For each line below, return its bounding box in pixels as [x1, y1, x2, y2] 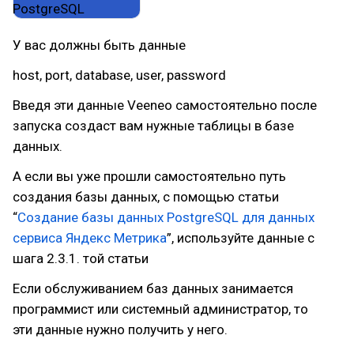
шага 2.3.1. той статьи [13, 250, 149, 266]
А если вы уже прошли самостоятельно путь [13, 168, 286, 184]
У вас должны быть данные [13, 37, 186, 53]
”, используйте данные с [167, 230, 314, 246]
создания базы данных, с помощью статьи [13, 189, 279, 205]
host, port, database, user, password [13, 67, 226, 83]
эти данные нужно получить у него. [13, 322, 228, 337]
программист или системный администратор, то [13, 301, 308, 317]
